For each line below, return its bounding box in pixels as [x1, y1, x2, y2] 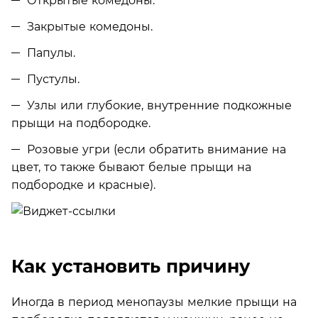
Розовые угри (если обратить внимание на [27, 142, 286, 156]
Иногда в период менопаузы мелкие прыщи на [11, 295, 297, 309]
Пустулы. [27, 72, 79, 86]
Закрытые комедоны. [27, 19, 153, 33]
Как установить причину [11, 256, 250, 277]
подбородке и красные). [11, 177, 155, 192]
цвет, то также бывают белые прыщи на [11, 160, 251, 174]
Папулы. [27, 45, 75, 60]
